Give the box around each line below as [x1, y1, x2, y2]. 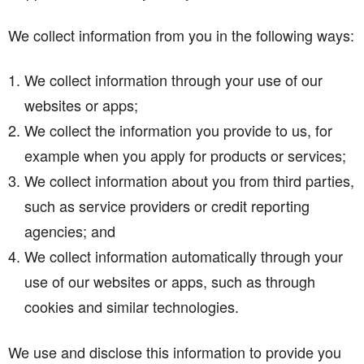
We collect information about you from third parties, [24, 169, 354, 191]
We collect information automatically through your [24, 245, 343, 266]
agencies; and [24, 219, 115, 241]
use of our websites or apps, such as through [24, 270, 315, 292]
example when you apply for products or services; [24, 144, 346, 166]
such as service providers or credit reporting [24, 194, 310, 216]
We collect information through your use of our [24, 68, 323, 90]
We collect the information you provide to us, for [24, 119, 332, 141]
